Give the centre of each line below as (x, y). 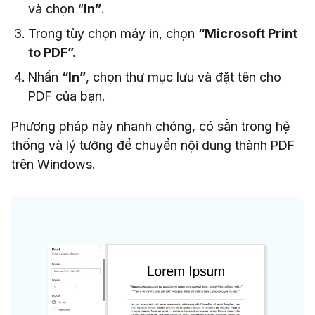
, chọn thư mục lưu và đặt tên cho (184, 77)
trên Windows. (53, 164)
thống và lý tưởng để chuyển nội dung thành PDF (153, 145)
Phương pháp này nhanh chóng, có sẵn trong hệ (150, 126)
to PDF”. (52, 52)
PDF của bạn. (66, 96)
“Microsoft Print (248, 33)
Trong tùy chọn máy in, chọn (113, 33)
